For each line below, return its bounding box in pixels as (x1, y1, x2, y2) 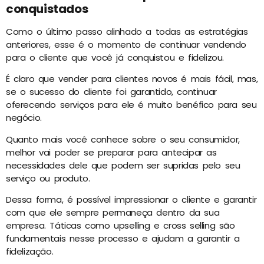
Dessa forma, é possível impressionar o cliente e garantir (6, 193, 257, 206)
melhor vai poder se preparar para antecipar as (6, 146, 217, 159)
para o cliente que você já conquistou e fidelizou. (6, 51, 225, 64)
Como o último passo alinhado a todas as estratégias (6, 25, 248, 38)
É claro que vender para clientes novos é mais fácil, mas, (6, 72, 258, 85)
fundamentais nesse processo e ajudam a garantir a (6, 232, 240, 245)
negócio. (6, 111, 42, 124)
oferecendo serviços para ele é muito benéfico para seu (6, 98, 257, 111)
